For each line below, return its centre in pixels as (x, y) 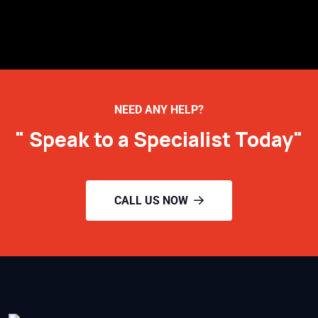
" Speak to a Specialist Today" (159, 139)
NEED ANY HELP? (159, 110)
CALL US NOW (151, 201)
